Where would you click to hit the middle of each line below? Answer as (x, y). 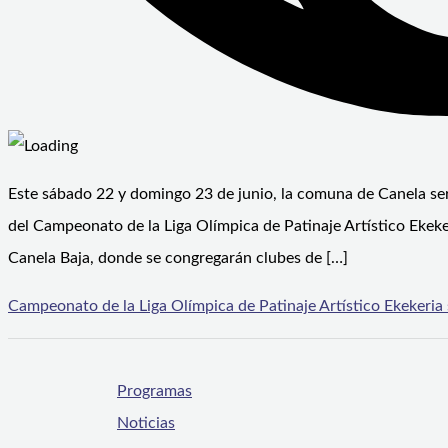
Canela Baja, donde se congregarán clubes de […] (178, 258)
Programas (154, 391)
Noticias (146, 423)
